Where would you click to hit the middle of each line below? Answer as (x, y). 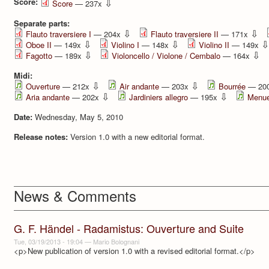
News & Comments (75, 196)
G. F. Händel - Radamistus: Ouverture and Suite (129, 228)
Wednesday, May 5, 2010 (79, 116)
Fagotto (39, 55)
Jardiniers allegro (159, 97)
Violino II (214, 44)
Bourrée (232, 86)
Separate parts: (43, 23)
